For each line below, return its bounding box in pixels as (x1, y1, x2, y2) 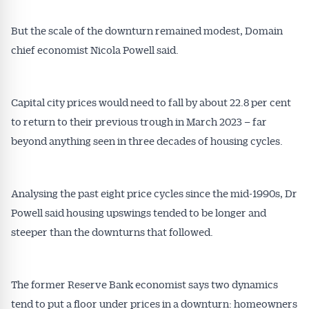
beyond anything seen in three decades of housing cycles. (11, 134, 283, 148)
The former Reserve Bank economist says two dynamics (11, 277, 278, 291)
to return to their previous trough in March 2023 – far (11, 114, 267, 128)
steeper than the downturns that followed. (11, 225, 213, 239)
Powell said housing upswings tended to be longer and (11, 206, 266, 219)
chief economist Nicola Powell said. (11, 43, 179, 57)
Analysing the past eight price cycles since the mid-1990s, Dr (11, 186, 297, 200)
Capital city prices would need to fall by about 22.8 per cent (11, 95, 291, 109)
